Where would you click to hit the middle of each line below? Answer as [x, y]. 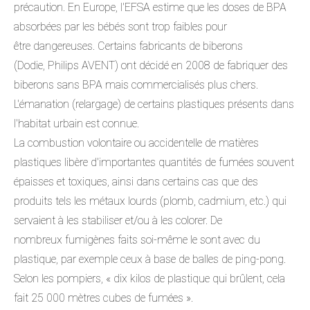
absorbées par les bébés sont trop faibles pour [120, 26]
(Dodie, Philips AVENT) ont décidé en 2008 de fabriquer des [151, 65]
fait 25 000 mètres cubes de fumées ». [103, 298]
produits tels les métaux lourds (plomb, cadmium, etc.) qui [150, 201]
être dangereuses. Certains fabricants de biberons [128, 46]
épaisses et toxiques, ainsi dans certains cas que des [136, 181]
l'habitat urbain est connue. [76, 123]
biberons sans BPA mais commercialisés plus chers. [136, 84]
